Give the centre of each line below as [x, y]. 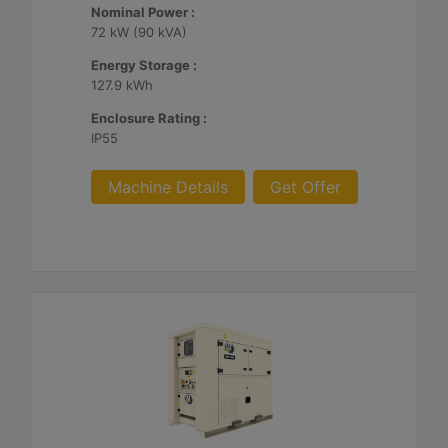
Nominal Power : [142, 12]
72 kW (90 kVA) [138, 32]
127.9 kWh [121, 85]
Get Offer [305, 187]
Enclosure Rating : [148, 118]
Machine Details [167, 187]
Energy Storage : [143, 65]
